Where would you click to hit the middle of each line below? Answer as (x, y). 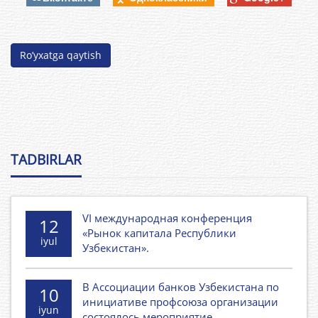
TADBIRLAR (46, 160)
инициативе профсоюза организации (180, 302)
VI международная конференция (167, 218)
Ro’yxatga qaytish (61, 55)
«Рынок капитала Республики (159, 233)
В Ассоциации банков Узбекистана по (181, 287)
